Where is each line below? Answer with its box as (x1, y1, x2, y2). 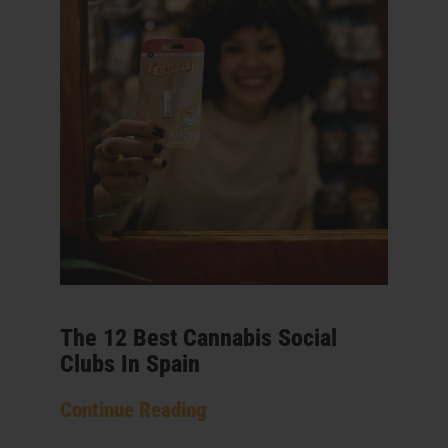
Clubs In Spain (60, 350, 200, 379)
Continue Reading (60, 398, 207, 423)
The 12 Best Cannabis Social (60, 324, 337, 353)
